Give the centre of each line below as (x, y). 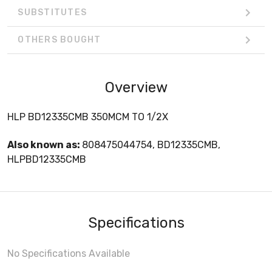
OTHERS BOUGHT (59, 40)
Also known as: (45, 144)
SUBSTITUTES (52, 13)
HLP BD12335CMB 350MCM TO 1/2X (88, 117)
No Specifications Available (69, 253)
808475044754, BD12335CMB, (151, 144)
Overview (136, 87)
